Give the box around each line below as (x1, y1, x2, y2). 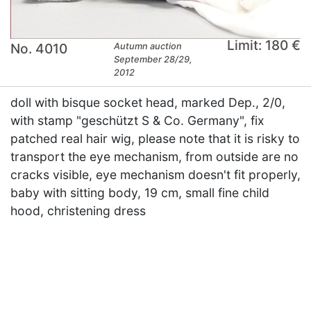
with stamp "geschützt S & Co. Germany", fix (10, 112, 264, 128)
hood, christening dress (10, 203, 146, 218)
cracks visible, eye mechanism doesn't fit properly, (10, 167, 301, 182)
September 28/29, (114, 53, 193, 65)
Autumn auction (114, 40, 183, 51)
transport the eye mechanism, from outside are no (10, 149, 299, 164)
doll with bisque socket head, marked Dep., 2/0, (10, 94, 285, 110)
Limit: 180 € (226, 36, 301, 53)
